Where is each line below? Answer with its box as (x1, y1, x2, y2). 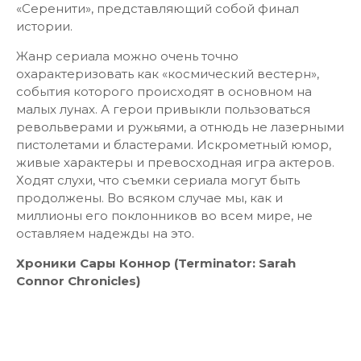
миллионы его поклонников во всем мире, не (16, 208, 313, 223)
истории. (16, 19, 73, 34)
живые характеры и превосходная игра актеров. (16, 155, 334, 170)
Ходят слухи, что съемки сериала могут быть (16, 172, 300, 188)
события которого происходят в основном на (16, 84, 312, 99)
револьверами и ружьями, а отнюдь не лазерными (16, 119, 344, 135)
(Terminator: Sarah (171, 255, 296, 271)
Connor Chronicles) (16, 273, 140, 288)
